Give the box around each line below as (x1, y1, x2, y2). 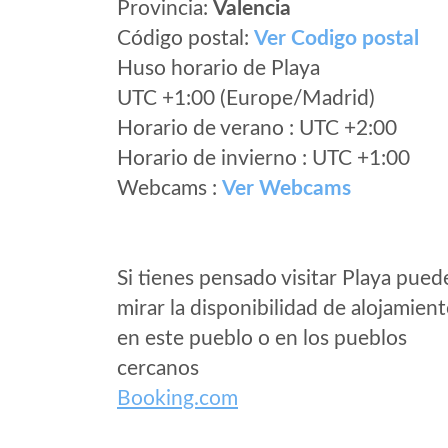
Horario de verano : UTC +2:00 (117, 118, 397, 139)
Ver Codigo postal (254, 28, 419, 49)
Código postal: (117, 28, 254, 49)
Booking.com (117, 388, 238, 409)
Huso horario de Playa (117, 58, 320, 79)
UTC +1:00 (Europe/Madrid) (117, 88, 375, 109)
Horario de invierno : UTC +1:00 (117, 148, 410, 169)
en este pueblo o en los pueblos (117, 328, 407, 349)
